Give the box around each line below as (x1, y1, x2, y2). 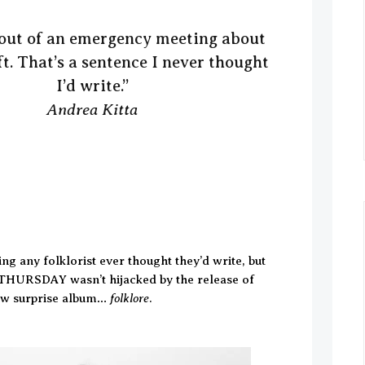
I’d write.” (55, 76, 129, 95)
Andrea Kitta (46, 99, 139, 119)
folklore (110, 290, 150, 306)
